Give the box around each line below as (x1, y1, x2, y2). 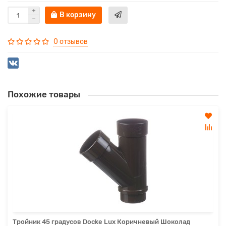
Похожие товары (8, 89, 80, 100)
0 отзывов (53, 37, 88, 46)
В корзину (60, 11, 96, 20)
